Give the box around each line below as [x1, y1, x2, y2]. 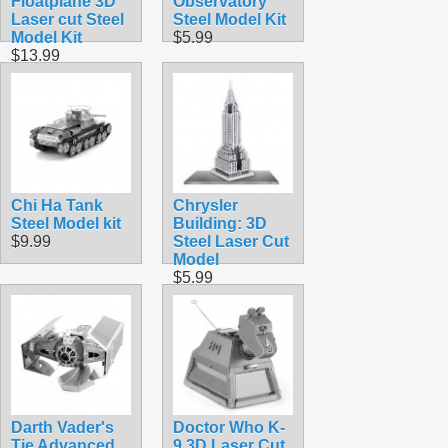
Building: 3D [173, 214, 267, 232]
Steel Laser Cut [173, 232, 289, 250]
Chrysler [173, 196, 238, 214]
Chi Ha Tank [11, 196, 103, 214]
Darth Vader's [11, 418, 114, 436]
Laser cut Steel [11, 10, 124, 28]
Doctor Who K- [173, 418, 285, 436]
